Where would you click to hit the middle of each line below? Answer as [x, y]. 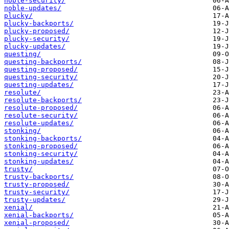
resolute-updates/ [39, 123]
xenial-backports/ [39, 215]
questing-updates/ [39, 85]
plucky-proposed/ [37, 31]
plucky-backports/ [39, 24]
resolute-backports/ [43, 100]
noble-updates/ [33, 8]
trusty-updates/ [35, 200]
